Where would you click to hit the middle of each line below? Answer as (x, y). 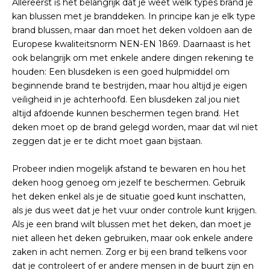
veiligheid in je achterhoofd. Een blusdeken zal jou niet (126, 99)
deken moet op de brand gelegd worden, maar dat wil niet (135, 127)
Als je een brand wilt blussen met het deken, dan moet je (132, 224)
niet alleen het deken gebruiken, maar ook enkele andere (133, 238)
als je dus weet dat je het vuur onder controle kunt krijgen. (134, 210)
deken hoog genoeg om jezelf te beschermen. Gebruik (129, 183)
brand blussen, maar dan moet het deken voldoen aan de (132, 30)
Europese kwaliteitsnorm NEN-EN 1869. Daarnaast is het (131, 44)
